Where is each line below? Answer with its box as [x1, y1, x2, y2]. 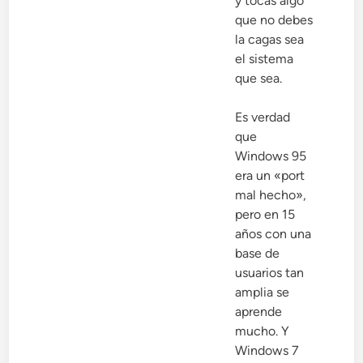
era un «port [235, 168, 305, 184]
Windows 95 [235, 148, 307, 164]
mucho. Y [235, 323, 290, 340]
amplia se [235, 284, 290, 301]
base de [235, 246, 280, 262]
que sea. [235, 70, 283, 87]
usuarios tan [235, 265, 305, 281]
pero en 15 [235, 207, 296, 223]
